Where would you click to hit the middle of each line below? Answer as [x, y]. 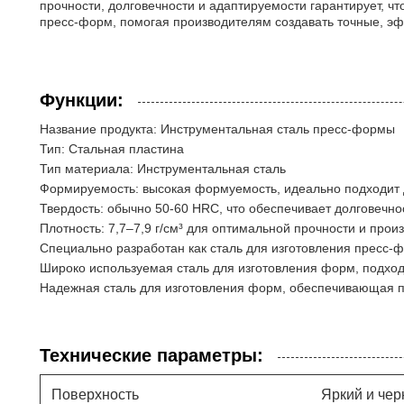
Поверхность [95, 395]
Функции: [82, 100]
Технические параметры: [151, 355]
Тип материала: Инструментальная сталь [163, 169]
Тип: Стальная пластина [112, 149]
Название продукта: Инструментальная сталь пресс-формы [217, 129]
